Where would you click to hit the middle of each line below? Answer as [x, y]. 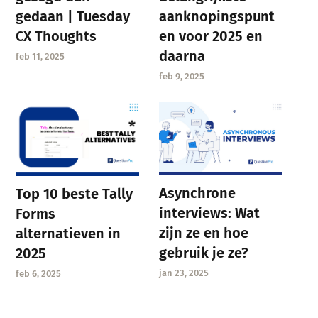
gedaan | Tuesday [73, 16]
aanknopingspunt [216, 16]
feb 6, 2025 [39, 273]
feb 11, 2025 [40, 56]
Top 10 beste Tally [75, 193]
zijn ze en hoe [203, 233]
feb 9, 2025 [181, 76]
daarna [182, 56]
